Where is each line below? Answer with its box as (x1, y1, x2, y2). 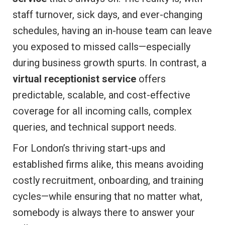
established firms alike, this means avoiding (13, 158, 203, 171)
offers (136, 73, 166, 85)
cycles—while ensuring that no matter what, (13, 190, 202, 203)
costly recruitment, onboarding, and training (13, 174, 203, 187)
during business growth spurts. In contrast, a (13, 57, 206, 69)
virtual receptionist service (13, 73, 136, 85)
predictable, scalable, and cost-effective (13, 89, 190, 101)
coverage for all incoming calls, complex (13, 105, 192, 118)
